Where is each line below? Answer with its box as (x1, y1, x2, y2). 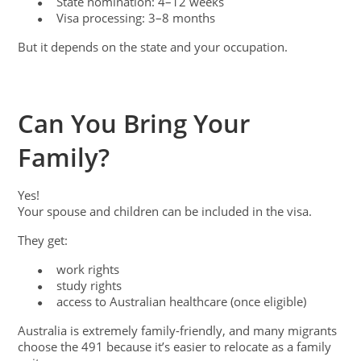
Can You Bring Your (18, 106, 251, 140)
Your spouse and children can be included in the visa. (18, 202, 313, 219)
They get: (18, 231, 68, 248)
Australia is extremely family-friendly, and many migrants (18, 322, 338, 338)
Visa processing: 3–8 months (56, 9, 216, 26)
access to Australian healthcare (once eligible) (56, 293, 307, 309)
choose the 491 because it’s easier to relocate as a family (18, 338, 332, 355)
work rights (56, 260, 120, 277)
